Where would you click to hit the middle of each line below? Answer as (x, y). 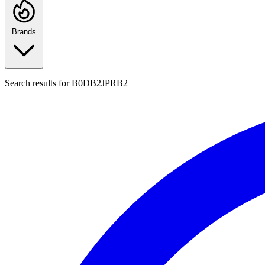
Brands (24, 32)
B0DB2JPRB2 (100, 83)
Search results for (38, 83)
